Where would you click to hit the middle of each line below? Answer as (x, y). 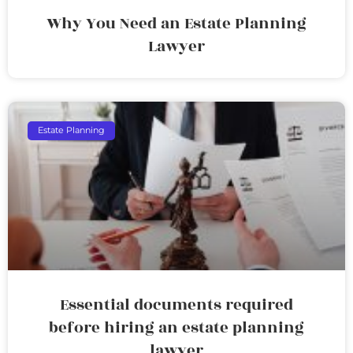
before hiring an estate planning (176, 327)
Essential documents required (176, 305)
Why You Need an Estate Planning (176, 23)
